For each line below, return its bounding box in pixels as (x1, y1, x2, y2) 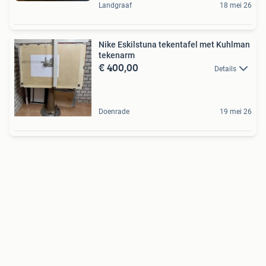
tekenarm (99, 50, 135, 60)
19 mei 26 (220, 107, 252, 116)
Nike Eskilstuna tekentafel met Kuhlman (99, 40, 250, 49)
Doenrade (99, 107, 129, 116)
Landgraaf (99, 1, 132, 9)
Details (214, 65, 236, 73)
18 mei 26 (220, 1, 252, 9)
